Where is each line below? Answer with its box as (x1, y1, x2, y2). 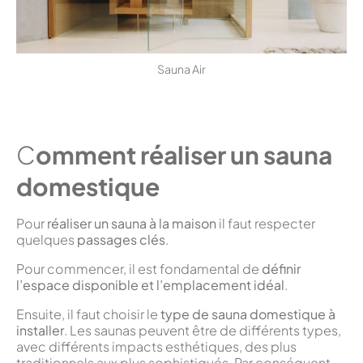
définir (262, 259, 301, 277)
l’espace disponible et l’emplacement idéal (16, 275, 284, 293)
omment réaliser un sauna (36, 139, 332, 170)
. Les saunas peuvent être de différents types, (64, 321, 341, 339)
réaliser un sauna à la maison (47, 214, 216, 232)
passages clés (77, 230, 165, 248)
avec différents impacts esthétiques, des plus (16, 337, 297, 355)
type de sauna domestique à (160, 305, 335, 322)
